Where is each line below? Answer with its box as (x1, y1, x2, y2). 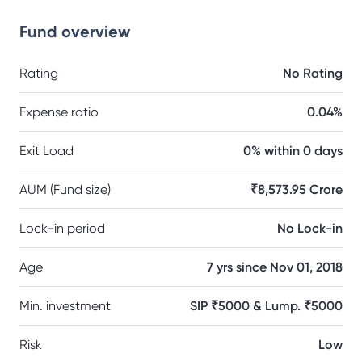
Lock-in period (19, 221, 105, 236)
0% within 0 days (243, 143, 343, 158)
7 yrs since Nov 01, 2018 (207, 259, 343, 275)
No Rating (283, 65, 343, 81)
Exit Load (19, 143, 74, 158)
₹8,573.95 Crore (250, 182, 343, 197)
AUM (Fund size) (19, 182, 111, 197)
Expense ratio (19, 104, 99, 120)
